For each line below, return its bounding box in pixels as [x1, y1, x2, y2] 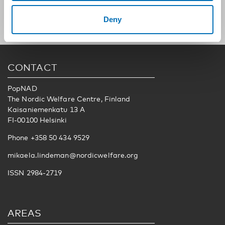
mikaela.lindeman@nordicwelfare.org [8, 150, 139, 159]
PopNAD [8, 83, 37, 92]
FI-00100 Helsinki [8, 115, 67, 124]
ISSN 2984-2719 [8, 168, 62, 177]
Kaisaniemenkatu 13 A [8, 104, 85, 114]
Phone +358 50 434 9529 [8, 133, 90, 142]
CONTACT [8, 61, 57, 73]
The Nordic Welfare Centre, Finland [8, 94, 131, 103]
